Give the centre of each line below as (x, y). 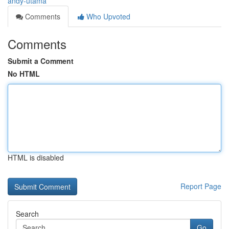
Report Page (201, 186)
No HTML (24, 74)
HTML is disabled (36, 157)
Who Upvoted (107, 16)
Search (27, 214)
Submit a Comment (41, 61)
